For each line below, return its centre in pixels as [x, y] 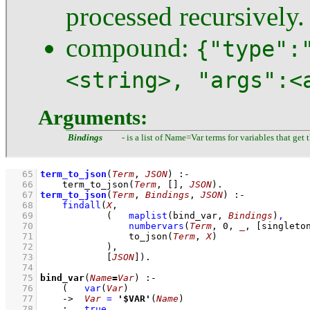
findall [82, 205]
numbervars [156, 226]
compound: [131, 47]
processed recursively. [185, 16]
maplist [148, 216]
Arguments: [93, 117]
